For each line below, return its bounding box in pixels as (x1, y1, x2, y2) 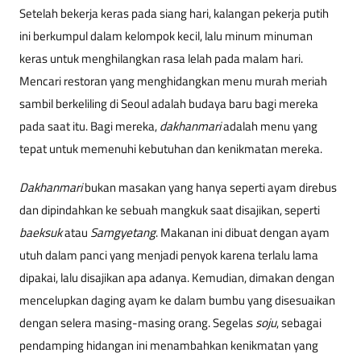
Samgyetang (90, 223, 156, 243)
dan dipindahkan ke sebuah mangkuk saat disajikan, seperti (19, 201, 320, 220)
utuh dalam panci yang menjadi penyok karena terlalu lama (19, 246, 318, 265)
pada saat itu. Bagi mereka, (19, 117, 160, 136)
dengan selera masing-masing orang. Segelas (19, 313, 255, 333)
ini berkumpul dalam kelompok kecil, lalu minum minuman (19, 27, 313, 46)
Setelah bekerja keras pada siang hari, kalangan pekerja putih (19, 4, 329, 23)
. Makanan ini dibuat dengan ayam (156, 223, 330, 243)
